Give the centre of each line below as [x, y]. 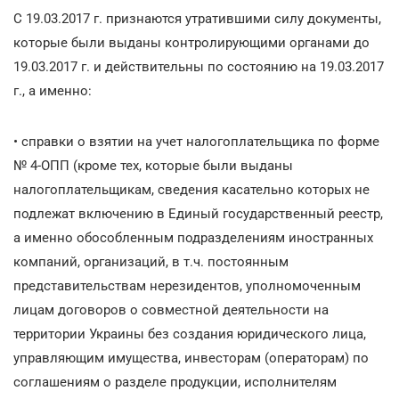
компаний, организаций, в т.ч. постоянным [151, 261]
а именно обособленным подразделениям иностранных [193, 237]
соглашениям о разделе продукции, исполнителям [175, 382]
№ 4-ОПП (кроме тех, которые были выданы [153, 165]
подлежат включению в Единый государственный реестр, [198, 213]
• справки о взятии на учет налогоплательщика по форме [196, 141]
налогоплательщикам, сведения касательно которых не [191, 189]
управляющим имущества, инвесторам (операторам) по [191, 358]
